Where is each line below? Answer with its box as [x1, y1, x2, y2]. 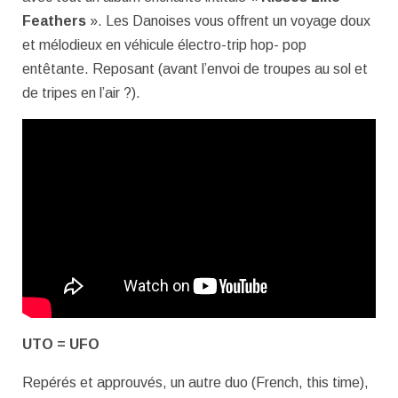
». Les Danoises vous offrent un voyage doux [90, 13, 370, 29]
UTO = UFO [22, 336, 99, 352]
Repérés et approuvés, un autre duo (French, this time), [22, 374, 369, 390]
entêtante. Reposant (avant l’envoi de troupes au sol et [22, 61, 368, 77]
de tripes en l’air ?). [22, 85, 140, 101]
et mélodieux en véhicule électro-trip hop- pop [22, 37, 306, 53]
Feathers [22, 13, 90, 29]
